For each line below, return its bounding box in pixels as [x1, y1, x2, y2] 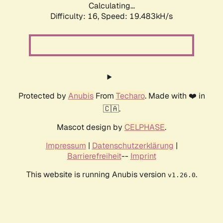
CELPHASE [124, 122, 165, 133]
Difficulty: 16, [50, 11, 101, 22]
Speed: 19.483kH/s [101, 11, 173, 22]
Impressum [45, 140, 86, 151]
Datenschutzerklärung [92, 140, 174, 151]
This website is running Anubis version [26, 169, 168, 180]
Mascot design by [57, 122, 124, 133]
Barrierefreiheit [67, 151, 121, 162]
